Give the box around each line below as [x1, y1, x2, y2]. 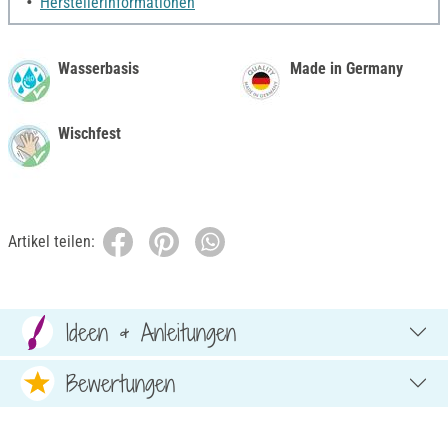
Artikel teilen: [8, 231, 95, 251]
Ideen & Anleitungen [66, 316, 236, 349]
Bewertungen [66, 367, 175, 400]
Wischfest [58, 123, 121, 143]
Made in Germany [290, 58, 403, 78]
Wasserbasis [58, 58, 139, 78]
